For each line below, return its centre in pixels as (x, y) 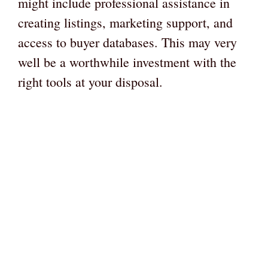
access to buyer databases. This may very (127, 42)
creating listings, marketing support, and (125, 23)
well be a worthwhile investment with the (127, 62)
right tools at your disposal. (90, 82)
